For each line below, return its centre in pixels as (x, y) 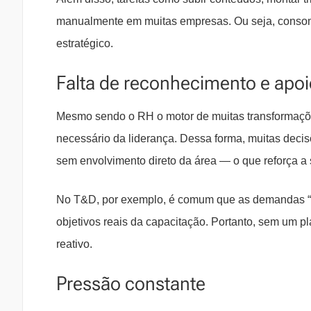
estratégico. (85, 44)
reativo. (74, 244)
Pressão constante (131, 284)
